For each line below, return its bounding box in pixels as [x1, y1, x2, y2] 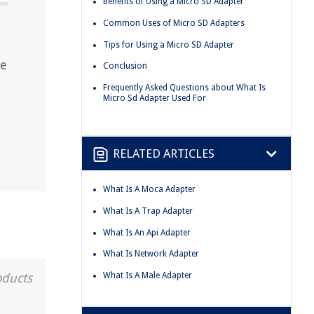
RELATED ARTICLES [113, 146, 214, 161]
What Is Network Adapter [103, 249, 199, 259]
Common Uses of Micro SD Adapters [103, 18, 245, 28]
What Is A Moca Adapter [103, 184, 196, 195]
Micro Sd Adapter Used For [103, 93, 206, 103]
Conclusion [103, 61, 147, 71]
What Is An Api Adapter [103, 227, 191, 238]
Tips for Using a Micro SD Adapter [103, 39, 234, 50]
